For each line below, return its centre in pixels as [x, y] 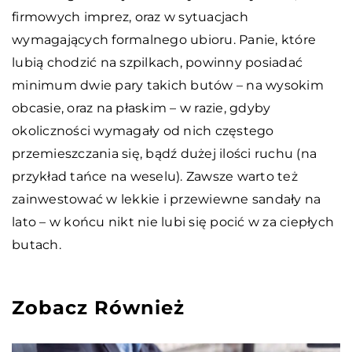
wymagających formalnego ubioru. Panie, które [164, 39]
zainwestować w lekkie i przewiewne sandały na [167, 199]
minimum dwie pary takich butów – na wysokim [168, 85]
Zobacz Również [98, 307]
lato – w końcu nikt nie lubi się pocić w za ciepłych [173, 222]
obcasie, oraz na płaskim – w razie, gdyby [141, 108]
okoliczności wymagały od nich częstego [143, 130]
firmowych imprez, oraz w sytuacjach [130, 16]
